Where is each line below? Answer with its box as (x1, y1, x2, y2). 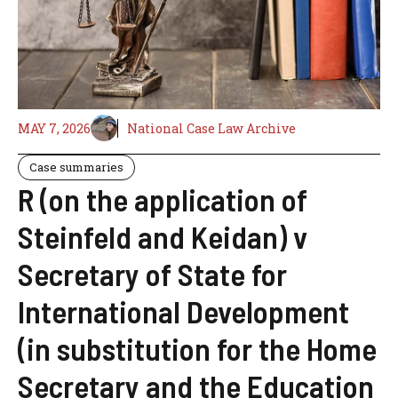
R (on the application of (18, 180, 307, 219)
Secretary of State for (18, 255, 287, 293)
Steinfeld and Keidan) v (18, 218, 307, 256)
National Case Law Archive (127, 119, 296, 137)
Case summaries (29, 159, 123, 176)
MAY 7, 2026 (18, 119, 91, 137)
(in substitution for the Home (18, 330, 377, 368)
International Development (18, 292, 349, 330)
